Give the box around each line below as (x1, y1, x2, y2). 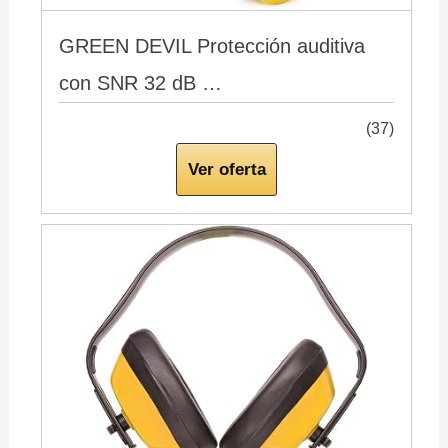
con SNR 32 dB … (59, 72, 223, 95)
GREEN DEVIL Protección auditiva (59, 35, 366, 58)
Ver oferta (187, 159, 266, 179)
